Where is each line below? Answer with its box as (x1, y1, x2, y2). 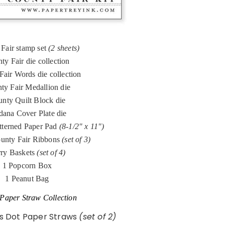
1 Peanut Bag (5, 174, 49, 183)
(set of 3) (62, 135, 91, 144)
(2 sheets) (48, 44, 80, 53)
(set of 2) (79, 211, 117, 223)
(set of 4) (37, 148, 66, 157)
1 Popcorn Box (2, 161, 52, 170)
